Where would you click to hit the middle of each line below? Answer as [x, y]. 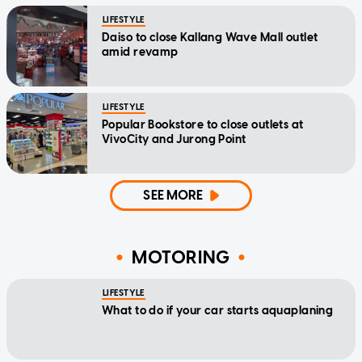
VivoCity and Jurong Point [174, 139]
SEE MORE [173, 195]
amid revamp [140, 52]
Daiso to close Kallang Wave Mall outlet [210, 37]
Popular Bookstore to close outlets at [203, 124]
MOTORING [181, 258]
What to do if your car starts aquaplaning [218, 310]
